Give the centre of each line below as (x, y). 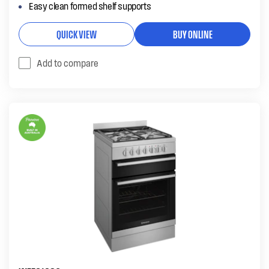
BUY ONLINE (192, 34)
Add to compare (68, 63)
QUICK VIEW (77, 34)
